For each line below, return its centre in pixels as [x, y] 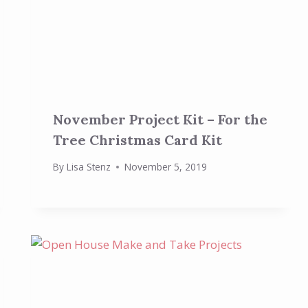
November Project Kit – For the [161, 119]
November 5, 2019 [165, 167]
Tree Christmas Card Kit [138, 140]
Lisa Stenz [88, 167]
